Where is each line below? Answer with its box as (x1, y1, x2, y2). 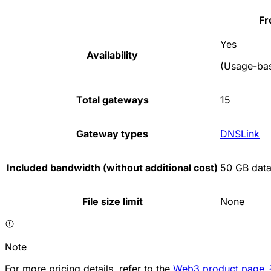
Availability (87, 49, 138, 62)
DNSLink (220, 128, 260, 140)
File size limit (82, 195, 143, 208)
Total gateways (76, 94, 149, 106)
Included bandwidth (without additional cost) (7, 162, 218, 174)
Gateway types (76, 128, 148, 140)
